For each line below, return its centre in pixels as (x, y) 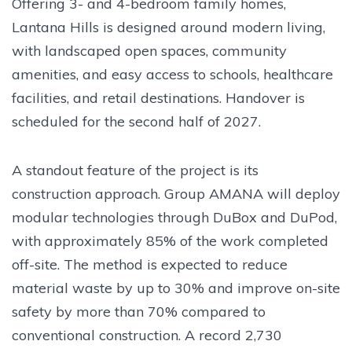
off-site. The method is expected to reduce (150, 264)
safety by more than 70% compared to (139, 311)
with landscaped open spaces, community (149, 50)
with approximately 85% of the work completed (170, 240)
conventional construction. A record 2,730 (147, 335)
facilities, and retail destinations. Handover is (158, 97)
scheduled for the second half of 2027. (136, 121)
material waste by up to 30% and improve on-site (176, 288)
